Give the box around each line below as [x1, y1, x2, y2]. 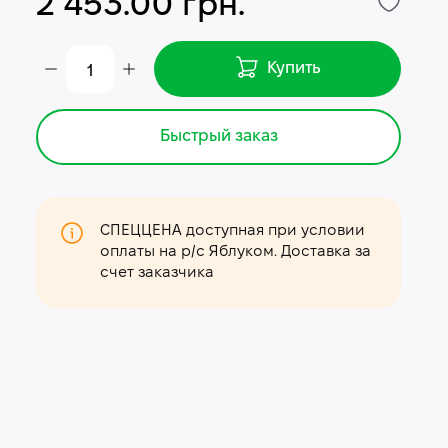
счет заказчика [100, 266, 215, 280]
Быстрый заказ [159, 129, 278, 144]
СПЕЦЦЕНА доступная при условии [100, 224, 366, 238]
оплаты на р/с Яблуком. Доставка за [100, 245, 372, 259]
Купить [266, 61, 321, 76]
